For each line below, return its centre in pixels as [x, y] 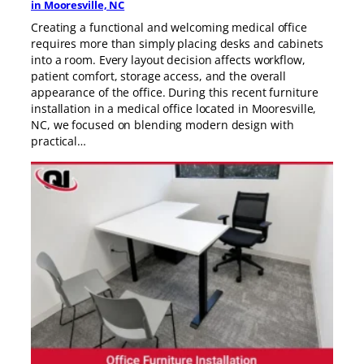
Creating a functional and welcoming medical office [169, 27]
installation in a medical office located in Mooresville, [174, 108]
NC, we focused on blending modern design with [162, 124]
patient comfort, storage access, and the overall [159, 76]
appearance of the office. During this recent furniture [175, 92]
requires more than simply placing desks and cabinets [177, 43]
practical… [59, 141]
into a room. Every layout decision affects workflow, [168, 59]
